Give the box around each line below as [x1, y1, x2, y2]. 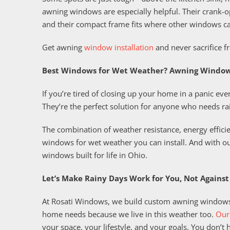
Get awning [42, 42, 84, 52]
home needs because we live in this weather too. [42, 208, 216, 219]
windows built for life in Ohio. [42, 149, 147, 160]
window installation [84, 42, 154, 52]
